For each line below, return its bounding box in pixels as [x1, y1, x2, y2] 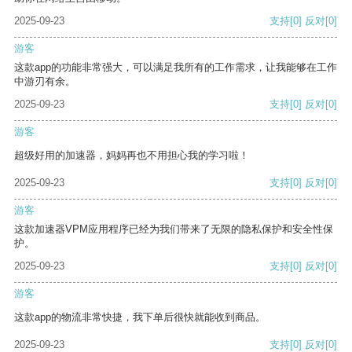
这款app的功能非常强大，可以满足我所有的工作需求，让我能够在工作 [14, 61, 337, 74]
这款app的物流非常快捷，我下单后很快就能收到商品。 [14, 311, 266, 324]
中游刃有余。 [14, 75, 75, 88]
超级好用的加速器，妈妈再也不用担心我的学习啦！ [14, 149, 249, 162]
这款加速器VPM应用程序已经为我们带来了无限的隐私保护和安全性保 [14, 223, 333, 236]
